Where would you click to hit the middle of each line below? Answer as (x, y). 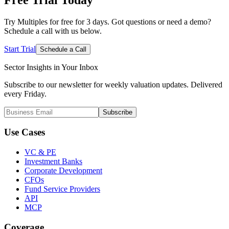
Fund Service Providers (62, 189)
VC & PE (40, 152)
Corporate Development (63, 171)
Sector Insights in (32, 67)
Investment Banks (53, 162)
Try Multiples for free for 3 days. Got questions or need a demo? (108, 21)
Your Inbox (80, 67)
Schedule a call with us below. (53, 31)
